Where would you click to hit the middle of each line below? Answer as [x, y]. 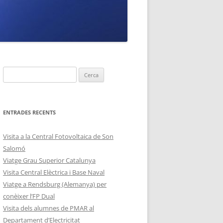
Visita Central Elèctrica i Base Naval [54, 172]
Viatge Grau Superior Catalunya [49, 161]
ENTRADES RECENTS [29, 112]
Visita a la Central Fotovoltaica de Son [58, 137]
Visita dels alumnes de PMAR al [49, 208]
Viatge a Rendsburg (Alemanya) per [55, 184]
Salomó [14, 149]
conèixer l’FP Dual [29, 196]
